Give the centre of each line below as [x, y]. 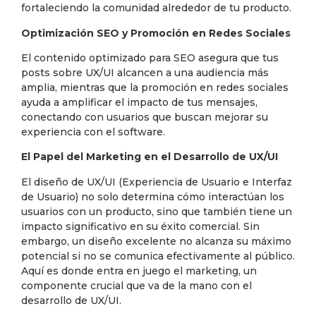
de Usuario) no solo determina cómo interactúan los [153, 196]
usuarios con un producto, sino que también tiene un [157, 211]
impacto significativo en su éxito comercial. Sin [140, 226]
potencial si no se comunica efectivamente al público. [158, 256]
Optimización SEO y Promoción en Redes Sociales [156, 33]
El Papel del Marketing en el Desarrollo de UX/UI [150, 157]
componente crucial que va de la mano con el [136, 285]
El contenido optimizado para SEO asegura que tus [150, 58]
